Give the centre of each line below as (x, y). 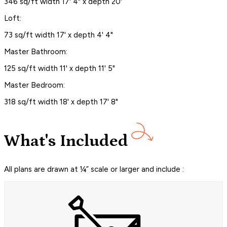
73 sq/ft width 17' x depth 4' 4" (59, 35)
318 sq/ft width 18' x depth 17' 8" (61, 102)
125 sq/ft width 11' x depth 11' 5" (60, 68)
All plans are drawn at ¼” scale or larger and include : (94, 169)
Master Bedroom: (34, 85)
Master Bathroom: (36, 51)
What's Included (66, 141)
